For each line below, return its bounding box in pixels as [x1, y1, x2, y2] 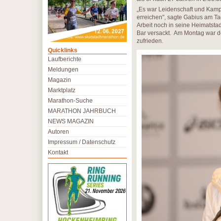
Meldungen [48, 66, 78, 73]
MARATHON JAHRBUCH [48, 108, 116, 114]
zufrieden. [137, 37, 163, 44]
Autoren [48, 128, 69, 135]
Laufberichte [48, 56, 81, 63]
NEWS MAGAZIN [48, 118, 94, 125]
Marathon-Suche [48, 97, 93, 104]
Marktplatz [48, 87, 75, 94]
